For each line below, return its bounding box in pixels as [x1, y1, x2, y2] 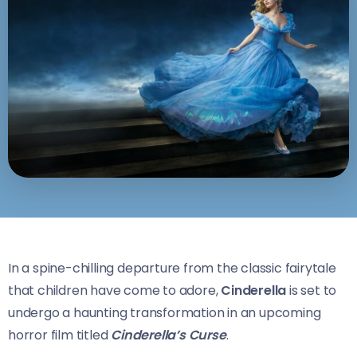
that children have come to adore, [8, 280, 222, 300]
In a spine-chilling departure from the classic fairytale [8, 258, 336, 277]
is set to [289, 280, 337, 300]
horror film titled [8, 325, 112, 344]
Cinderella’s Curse [111, 325, 226, 344]
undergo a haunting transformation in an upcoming [8, 303, 321, 322]
